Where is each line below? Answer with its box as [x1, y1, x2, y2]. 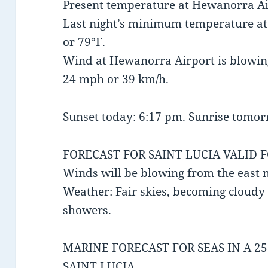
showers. [63, 202, 112, 218]
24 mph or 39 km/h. [63, 71, 169, 87]
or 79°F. [63, 34, 106, 50]
